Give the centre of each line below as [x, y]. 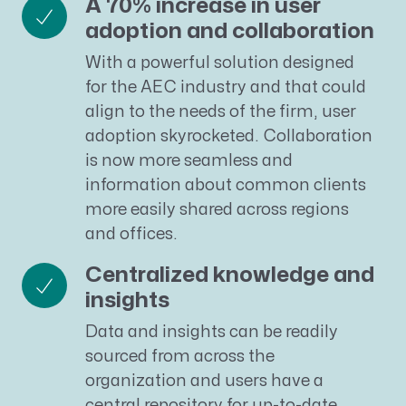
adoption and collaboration [229, 31]
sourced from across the [179, 357]
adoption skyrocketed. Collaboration [228, 136]
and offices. [131, 234]
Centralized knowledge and [229, 275]
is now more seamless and [188, 160]
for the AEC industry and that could [225, 87]
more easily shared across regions [217, 209]
